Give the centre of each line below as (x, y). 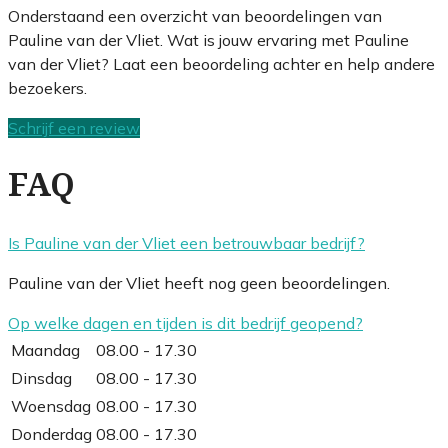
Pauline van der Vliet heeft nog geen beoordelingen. (199, 282)
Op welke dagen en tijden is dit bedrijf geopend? (185, 322)
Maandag (45, 349)
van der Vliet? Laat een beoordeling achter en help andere (221, 63)
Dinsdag (41, 377)
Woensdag (51, 405)
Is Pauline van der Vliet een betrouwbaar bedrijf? (186, 242)
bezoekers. (47, 87)
